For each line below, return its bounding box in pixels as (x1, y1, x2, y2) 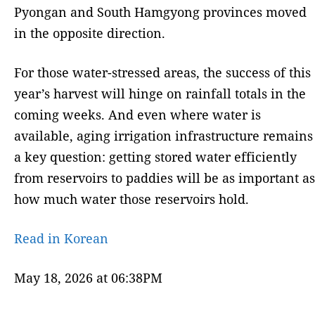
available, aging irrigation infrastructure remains (14, 127, 313, 145)
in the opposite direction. (14, 25, 165, 42)
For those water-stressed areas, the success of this (14, 64, 311, 82)
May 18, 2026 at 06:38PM (14, 269, 162, 287)
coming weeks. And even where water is (14, 106, 261, 124)
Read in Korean (14, 230, 108, 247)
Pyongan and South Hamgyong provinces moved (14, 4, 307, 21)
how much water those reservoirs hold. (14, 191, 249, 208)
